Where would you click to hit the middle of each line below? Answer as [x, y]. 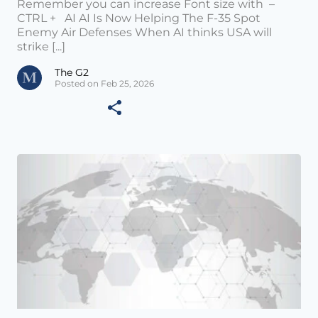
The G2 [72, 73]
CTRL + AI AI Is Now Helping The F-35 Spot [139, 18]
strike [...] [41, 47]
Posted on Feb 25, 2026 [104, 84]
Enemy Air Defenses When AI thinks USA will [144, 33]
